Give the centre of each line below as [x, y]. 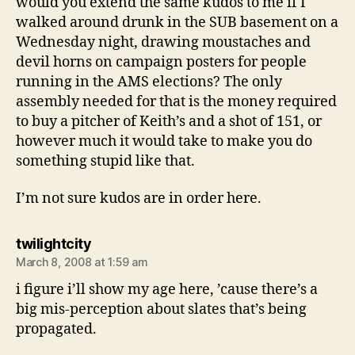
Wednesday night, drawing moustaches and [163, 42]
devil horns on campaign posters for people [161, 62]
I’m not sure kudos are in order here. [139, 198]
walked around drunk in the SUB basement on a [177, 22]
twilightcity [53, 244]
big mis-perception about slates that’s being [161, 309]
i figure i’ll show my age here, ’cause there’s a [167, 290]
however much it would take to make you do [164, 141]
